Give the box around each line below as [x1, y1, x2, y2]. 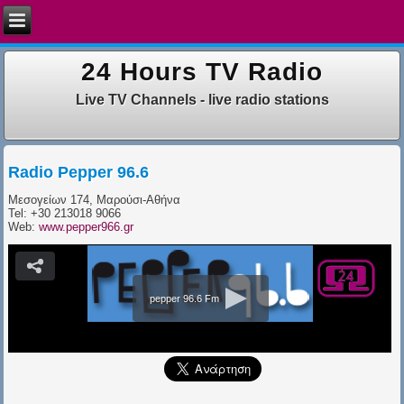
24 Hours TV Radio [81, 58, 323, 87]
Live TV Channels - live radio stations [75, 91, 329, 107]
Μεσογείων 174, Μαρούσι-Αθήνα [8, 192, 181, 207]
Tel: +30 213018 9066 [8, 206, 122, 220]
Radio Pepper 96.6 [8, 162, 150, 181]
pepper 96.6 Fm [149, 292, 219, 304]
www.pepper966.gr [39, 219, 134, 234]
